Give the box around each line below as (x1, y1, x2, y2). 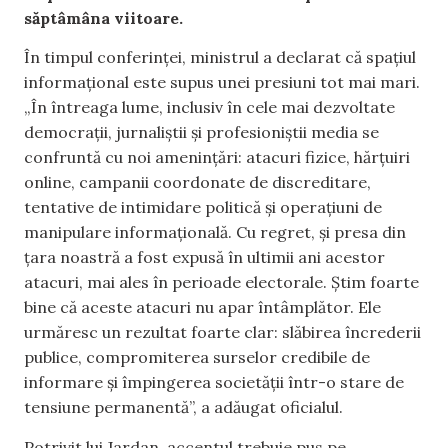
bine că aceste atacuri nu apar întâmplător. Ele (24, 297, 381, 318)
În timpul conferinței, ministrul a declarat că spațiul (24, 47, 416, 68)
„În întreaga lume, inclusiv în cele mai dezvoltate (24, 97, 395, 118)
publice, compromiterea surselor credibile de (24, 347, 370, 368)
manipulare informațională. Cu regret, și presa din (24, 222, 406, 243)
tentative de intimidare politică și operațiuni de (24, 197, 382, 218)
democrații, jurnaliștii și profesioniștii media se (24, 122, 379, 143)
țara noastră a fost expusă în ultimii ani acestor (24, 247, 385, 268)
